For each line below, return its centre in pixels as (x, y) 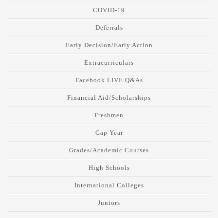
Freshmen (109, 115)
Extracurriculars (109, 62)
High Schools (109, 167)
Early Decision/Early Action (109, 45)
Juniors (109, 202)
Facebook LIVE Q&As (109, 80)
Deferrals (109, 27)
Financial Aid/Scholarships (109, 97)
